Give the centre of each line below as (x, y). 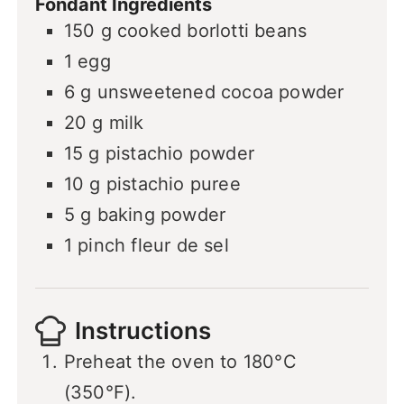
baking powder (161, 214)
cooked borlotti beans (212, 30)
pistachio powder (179, 153)
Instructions (142, 331)
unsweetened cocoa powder (220, 92)
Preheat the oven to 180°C (180, 361)
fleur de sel (180, 245)
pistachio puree (173, 184)
